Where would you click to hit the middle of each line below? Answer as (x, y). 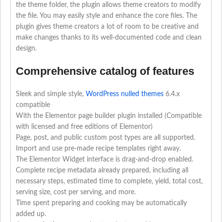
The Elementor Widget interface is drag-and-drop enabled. (105, 160)
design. (26, 49)
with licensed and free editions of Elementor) (84, 127)
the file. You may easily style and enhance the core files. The (107, 16)
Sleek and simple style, (51, 94)
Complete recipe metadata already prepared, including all (102, 171)
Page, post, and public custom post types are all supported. (106, 138)
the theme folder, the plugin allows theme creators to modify (108, 5)
